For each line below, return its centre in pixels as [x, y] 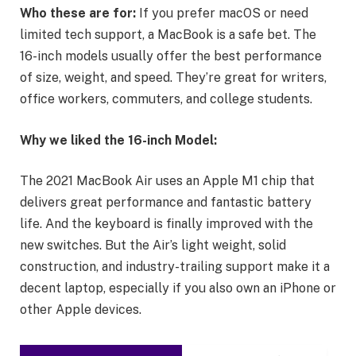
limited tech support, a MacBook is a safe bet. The [168, 35]
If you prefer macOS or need [224, 14]
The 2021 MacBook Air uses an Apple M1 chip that [167, 181]
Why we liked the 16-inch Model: [118, 140]
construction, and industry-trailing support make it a [175, 267]
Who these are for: [79, 14]
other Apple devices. [81, 310]
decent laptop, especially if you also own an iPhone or [178, 288]
